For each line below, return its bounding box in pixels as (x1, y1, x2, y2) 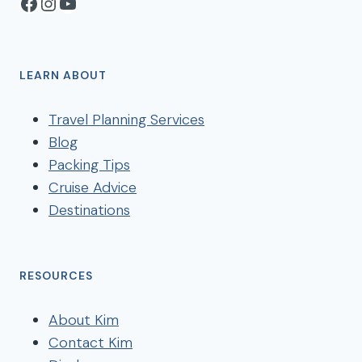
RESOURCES (19, 268, 93, 283)
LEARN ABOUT (19, 68, 107, 82)
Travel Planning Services (48, 110, 204, 129)
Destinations (48, 200, 130, 220)
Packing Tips (48, 155, 130, 175)
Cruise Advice (48, 178, 137, 197)
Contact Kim (48, 333, 133, 352)
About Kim (48, 310, 119, 330)
